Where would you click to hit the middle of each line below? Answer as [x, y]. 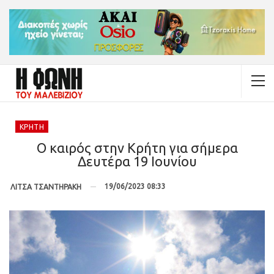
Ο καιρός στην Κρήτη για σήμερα [137, 147]
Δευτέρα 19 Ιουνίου [137, 161]
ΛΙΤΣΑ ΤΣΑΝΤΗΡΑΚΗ [46, 187]
